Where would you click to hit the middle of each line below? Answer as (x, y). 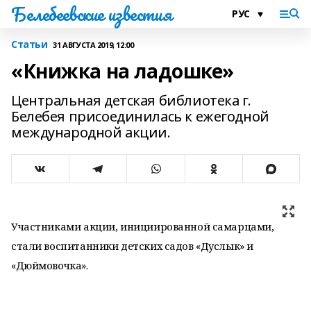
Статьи (30, 44)
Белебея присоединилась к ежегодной (140, 116)
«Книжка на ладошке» (123, 71)
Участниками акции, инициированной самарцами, (143, 226)
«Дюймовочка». (50, 265)
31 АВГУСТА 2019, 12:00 (93, 44)
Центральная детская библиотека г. (131, 100)
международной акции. (91, 132)
